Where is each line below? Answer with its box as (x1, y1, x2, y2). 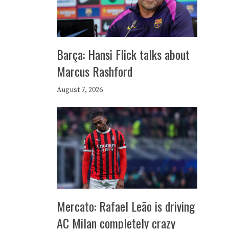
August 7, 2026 (57, 85, 103, 95)
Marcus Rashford (57, 62, 132, 80)
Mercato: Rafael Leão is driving (57, 197, 195, 215)
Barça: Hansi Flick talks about (57, 45, 190, 63)
